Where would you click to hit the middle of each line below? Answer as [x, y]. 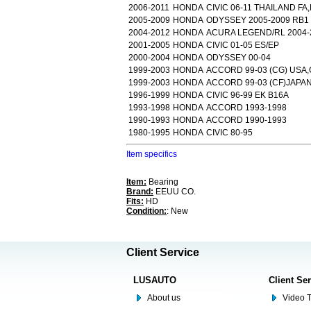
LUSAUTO [155, 280]
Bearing [162, 182]
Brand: [140, 192]
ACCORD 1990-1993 [246, 120]
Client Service [163, 252]
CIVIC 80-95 [229, 133]
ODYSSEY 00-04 [238, 58]
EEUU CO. [175, 192]
